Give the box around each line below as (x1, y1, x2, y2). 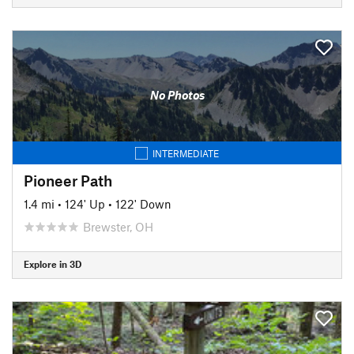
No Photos (149, 88, 205, 102)
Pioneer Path (24, 171, 112, 190)
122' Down (115, 196, 171, 211)
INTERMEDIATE (153, 147, 219, 159)
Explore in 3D (24, 258, 81, 269)
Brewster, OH (83, 219, 153, 234)
